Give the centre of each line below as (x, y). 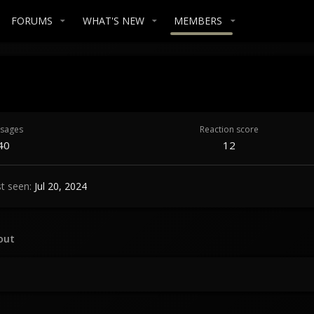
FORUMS (32, 21)
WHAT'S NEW (113, 21)
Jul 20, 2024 (61, 186)
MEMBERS (198, 21)
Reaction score (230, 129)
